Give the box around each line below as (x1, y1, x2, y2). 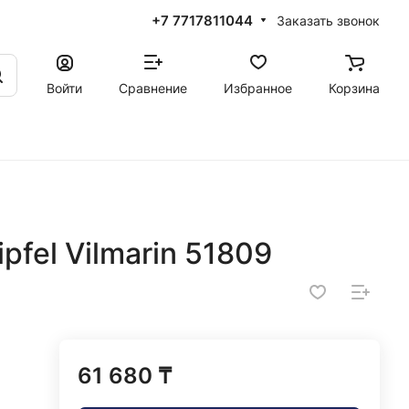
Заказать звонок (277, 12, 380, 28)
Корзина (329, 79, 380, 96)
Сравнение (119, 79, 187, 96)
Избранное (224, 79, 292, 96)
